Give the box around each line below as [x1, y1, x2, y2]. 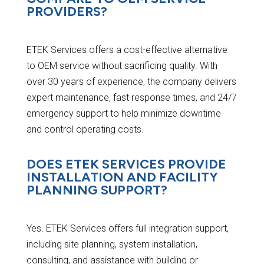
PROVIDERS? [26, 4, 107, 20]
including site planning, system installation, [26, 239, 197, 250]
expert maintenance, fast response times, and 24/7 [26, 92, 237, 104]
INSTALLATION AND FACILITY [26, 169, 218, 186]
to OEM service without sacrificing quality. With [26, 60, 217, 72]
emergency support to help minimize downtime [26, 108, 221, 120]
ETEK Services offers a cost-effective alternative [26, 44, 227, 56]
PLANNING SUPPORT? [26, 182, 167, 199]
